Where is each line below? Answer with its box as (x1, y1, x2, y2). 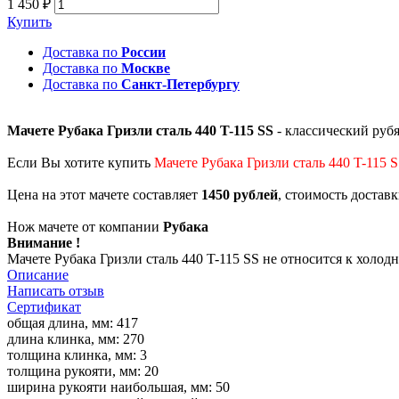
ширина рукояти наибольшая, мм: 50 (7, 379, 230, 395)
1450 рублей (201, 187, 278, 203)
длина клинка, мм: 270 (7, 331, 144, 347)
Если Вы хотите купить (7, 155, 154, 171)
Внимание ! (7, 235, 80, 251)
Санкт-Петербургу (121, 77, 240, 93)
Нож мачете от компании (7, 219, 163, 235)
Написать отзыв (7, 283, 104, 299)
